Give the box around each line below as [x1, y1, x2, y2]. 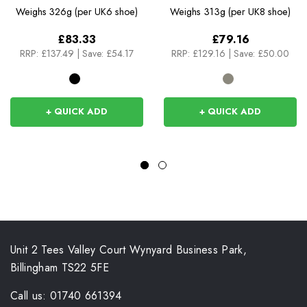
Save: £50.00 [234, 47, 289, 61]
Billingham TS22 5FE [10, 260, 110, 276]
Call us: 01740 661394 [10, 288, 122, 304]
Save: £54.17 [82, 47, 134, 61]
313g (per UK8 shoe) [203, 5, 291, 19]
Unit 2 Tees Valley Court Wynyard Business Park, [10, 242, 247, 258]
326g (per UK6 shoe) [49, 5, 138, 19]
